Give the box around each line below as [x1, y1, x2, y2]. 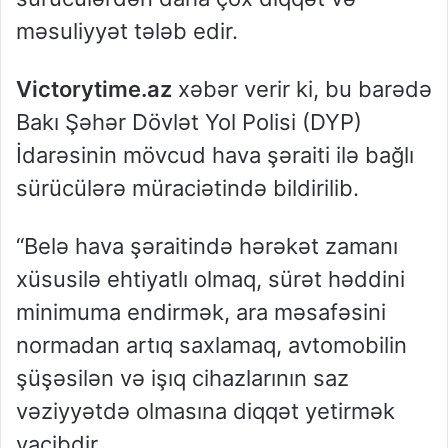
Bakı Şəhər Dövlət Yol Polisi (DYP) [16, 109, 362, 136]
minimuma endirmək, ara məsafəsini [16, 299, 386, 326]
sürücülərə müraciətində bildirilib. [16, 175, 359, 202]
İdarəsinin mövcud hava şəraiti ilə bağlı [16, 142, 414, 169]
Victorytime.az [16, 76, 172, 103]
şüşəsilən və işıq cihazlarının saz [16, 365, 349, 392]
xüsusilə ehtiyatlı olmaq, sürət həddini [16, 266, 405, 293]
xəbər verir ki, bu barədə [172, 76, 432, 103]
